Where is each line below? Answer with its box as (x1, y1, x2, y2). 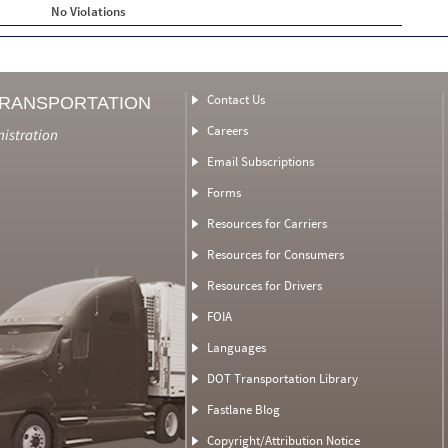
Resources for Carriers (206, 215, 327, 232)
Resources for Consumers (206, 246, 344, 263)
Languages (206, 339, 266, 356)
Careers (206, 122, 248, 139)
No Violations (51, 3, 126, 20)
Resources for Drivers (206, 277, 322, 294)
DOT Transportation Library (206, 370, 358, 387)
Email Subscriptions (206, 153, 314, 170)
